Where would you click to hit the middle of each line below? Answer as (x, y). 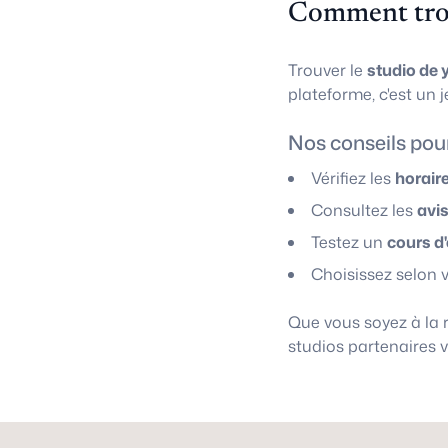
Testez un (349, 242)
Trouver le (327, 70)
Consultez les (364, 210)
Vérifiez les (353, 178)
